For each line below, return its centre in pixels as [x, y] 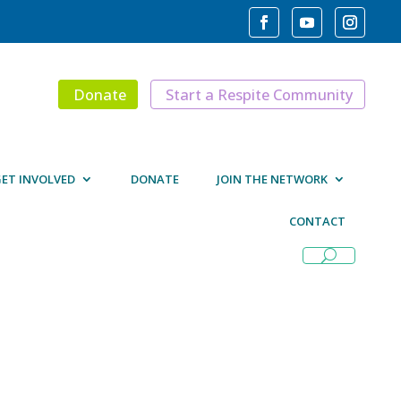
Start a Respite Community [260, 94]
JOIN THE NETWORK [272, 179]
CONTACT [317, 222]
